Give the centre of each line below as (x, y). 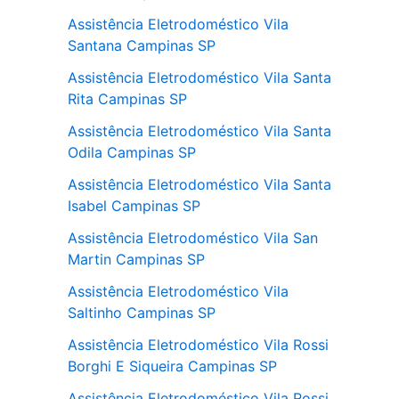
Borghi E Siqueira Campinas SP (172, 366)
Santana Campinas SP (142, 45)
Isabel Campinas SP (134, 206)
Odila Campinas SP (132, 152)
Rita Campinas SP (127, 99)
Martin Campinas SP (136, 259)
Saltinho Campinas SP (142, 313)
